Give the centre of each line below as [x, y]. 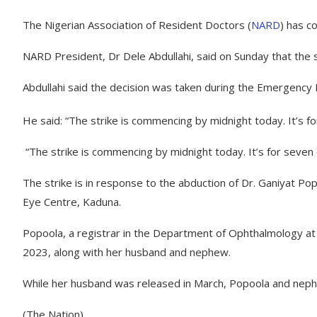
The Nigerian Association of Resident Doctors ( [137, 25]
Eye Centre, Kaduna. [72, 202]
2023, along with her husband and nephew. [127, 252]
